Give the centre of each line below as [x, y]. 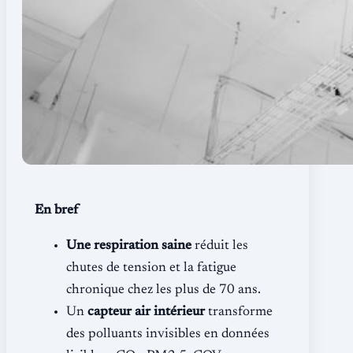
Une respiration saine [129, 246]
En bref [56, 210]
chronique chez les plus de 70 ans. [163, 290]
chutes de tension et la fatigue [151, 268]
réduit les [220, 246]
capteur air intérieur [146, 312]
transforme [239, 312]
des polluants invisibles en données [168, 334]
